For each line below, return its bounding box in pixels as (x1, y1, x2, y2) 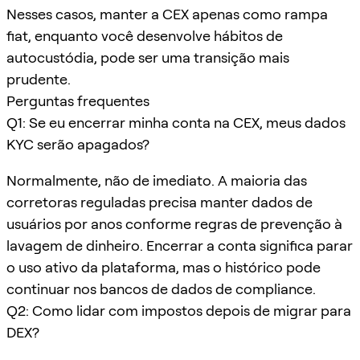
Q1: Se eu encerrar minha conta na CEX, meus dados (6, 113, 346, 131)
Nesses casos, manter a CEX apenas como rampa (6, 5, 328, 22)
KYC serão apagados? (6, 135, 149, 153)
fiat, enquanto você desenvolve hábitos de (6, 27, 283, 44)
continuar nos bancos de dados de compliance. (6, 280, 316, 297)
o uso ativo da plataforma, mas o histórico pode (6, 258, 321, 276)
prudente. (6, 70, 71, 88)
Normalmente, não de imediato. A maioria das (6, 171, 307, 189)
